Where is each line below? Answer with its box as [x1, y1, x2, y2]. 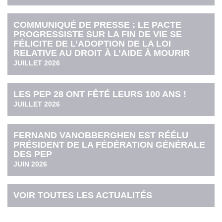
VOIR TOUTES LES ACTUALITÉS [13, 190, 153, 201]
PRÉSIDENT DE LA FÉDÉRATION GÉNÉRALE [13, 140, 206, 150]
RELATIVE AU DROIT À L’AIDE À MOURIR [13, 48, 190, 58]
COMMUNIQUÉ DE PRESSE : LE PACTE [13, 19, 182, 30]
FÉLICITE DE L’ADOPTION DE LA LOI [13, 38, 171, 49]
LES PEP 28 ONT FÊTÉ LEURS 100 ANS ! [13, 89, 187, 99]
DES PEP [13, 149, 53, 160]
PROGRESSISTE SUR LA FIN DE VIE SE [13, 29, 182, 39]
